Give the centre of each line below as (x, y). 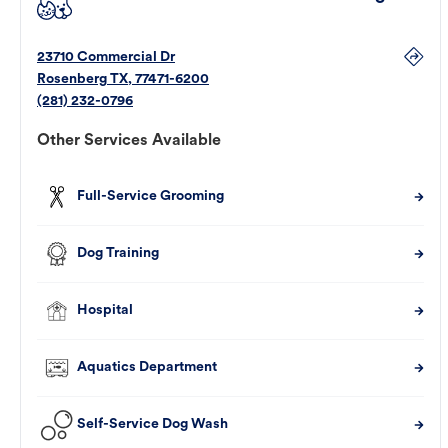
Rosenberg (72, 80)
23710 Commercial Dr (106, 58)
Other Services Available (129, 141)
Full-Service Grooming (150, 197)
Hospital (105, 311)
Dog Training (118, 254)
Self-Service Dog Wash (152, 425)
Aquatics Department (147, 368)
